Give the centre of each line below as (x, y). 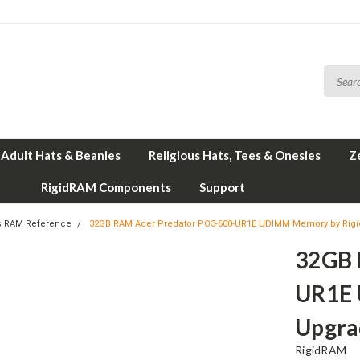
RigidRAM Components (106, 187)
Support (222, 187)
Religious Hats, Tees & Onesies (235, 155)
